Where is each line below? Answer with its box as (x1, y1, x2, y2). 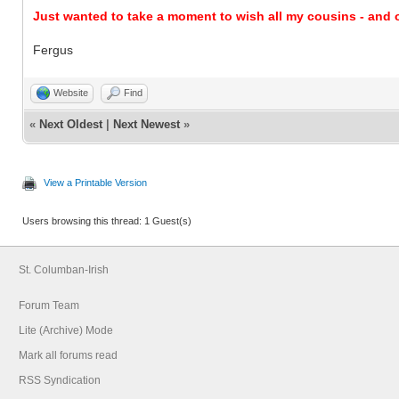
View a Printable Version (44, 176, 147, 188)
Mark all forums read (19, 348, 118, 362)
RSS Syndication (19, 373, 101, 387)
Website (53, 86, 88, 98)
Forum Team (19, 298, 79, 312)
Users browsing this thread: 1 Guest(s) (22, 215, 191, 226)
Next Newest (113, 117, 180, 131)
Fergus (33, 42, 73, 57)
